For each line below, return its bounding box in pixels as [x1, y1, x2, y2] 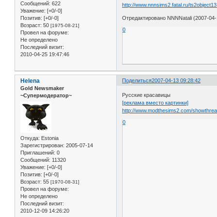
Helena [20, 77, 40, 85]
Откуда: [20, 135, 40, 141]
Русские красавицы [122, 92, 171, 98]
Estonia [40, 135, 59, 141]
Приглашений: [20, 149, 55, 155]
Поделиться [122, 77, 152, 84]
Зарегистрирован [20, 142, 63, 148]
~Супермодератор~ [20, 93, 72, 99]
